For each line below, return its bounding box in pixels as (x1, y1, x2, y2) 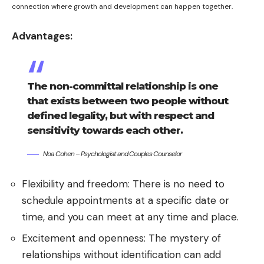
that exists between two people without (27, 95, 228, 107)
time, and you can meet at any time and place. (22, 210, 239, 223)
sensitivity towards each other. (27, 124, 183, 137)
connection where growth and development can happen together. (12, 2, 233, 12)
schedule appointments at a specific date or (22, 193, 229, 207)
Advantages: (12, 29, 72, 42)
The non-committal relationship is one (27, 80, 218, 93)
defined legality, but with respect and (27, 110, 214, 122)
